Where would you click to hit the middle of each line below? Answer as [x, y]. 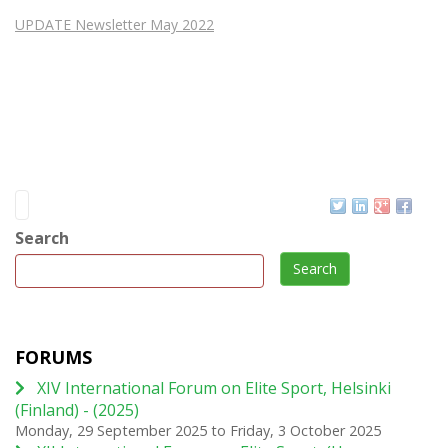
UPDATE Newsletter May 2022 [114, 24]
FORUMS [53, 356]
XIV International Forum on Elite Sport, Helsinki [214, 387]
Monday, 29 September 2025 [111, 430]
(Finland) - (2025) [77, 409]
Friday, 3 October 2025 [305, 430]
